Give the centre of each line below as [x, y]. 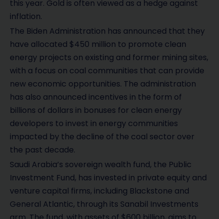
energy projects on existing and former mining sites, [109, 58]
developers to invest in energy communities [94, 124]
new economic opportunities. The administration [103, 84]
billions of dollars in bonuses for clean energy [96, 110]
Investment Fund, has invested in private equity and [108, 178]
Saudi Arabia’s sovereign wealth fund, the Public [101, 165]
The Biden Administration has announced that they [107, 31]
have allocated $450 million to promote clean [98, 44]
